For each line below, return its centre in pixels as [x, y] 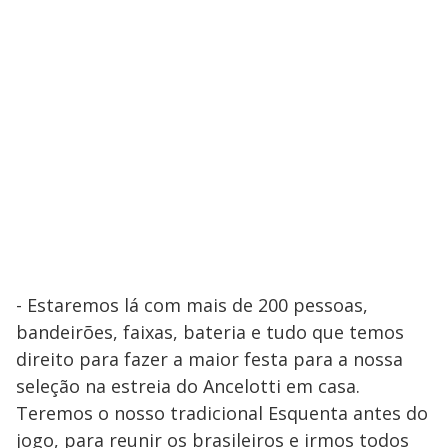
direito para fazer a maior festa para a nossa [209, 358]
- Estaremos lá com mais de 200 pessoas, [192, 304]
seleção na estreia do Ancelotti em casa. [188, 385]
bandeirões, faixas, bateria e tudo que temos [210, 331]
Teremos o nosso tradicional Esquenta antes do [222, 412]
